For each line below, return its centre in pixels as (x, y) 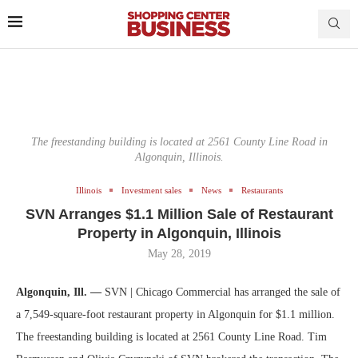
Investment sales (151, 190)
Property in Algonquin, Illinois (179, 233)
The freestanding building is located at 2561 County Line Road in (179, 141)
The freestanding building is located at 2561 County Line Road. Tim (171, 336)
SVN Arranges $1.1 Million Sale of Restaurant (179, 214)
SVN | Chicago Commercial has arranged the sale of (221, 292)
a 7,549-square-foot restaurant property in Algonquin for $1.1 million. (175, 314)
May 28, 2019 (179, 253)
